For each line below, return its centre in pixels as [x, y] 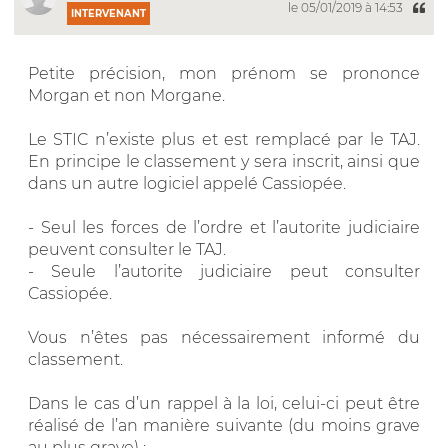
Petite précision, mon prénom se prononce [224, 73]
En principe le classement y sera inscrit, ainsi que [224, 161]
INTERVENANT [108, 13]
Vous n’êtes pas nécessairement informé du [224, 337]
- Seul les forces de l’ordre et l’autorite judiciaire [224, 227]
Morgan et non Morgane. [126, 95]
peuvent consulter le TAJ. [127, 249]
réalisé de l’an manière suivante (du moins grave [224, 425]
